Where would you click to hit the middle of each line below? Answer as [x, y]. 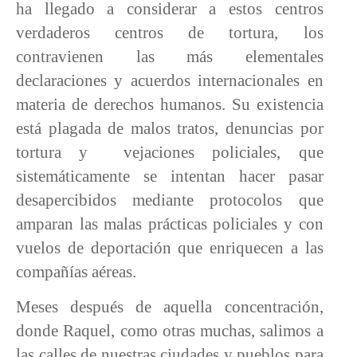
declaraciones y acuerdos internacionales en [170, 80]
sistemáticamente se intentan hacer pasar [170, 175]
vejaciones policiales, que [223, 151]
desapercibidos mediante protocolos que [170, 199]
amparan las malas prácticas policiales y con [170, 223]
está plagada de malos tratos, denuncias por [170, 127]
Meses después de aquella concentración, [170, 307]
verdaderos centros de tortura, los [170, 32]
